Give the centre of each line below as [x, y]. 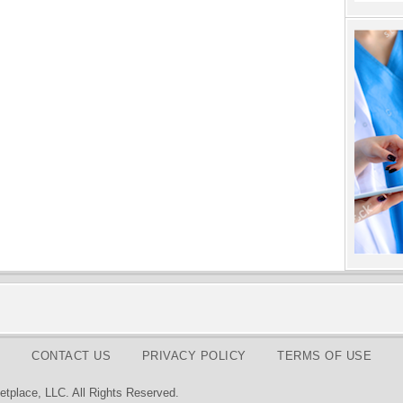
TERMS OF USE [324, 356]
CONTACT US [71, 356]
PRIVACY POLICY [194, 356]
